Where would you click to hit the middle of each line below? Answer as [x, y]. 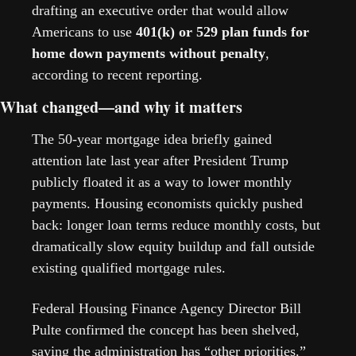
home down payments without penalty [149, 53]
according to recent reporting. [119, 74]
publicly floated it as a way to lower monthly [162, 182]
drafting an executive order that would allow [160, 10]
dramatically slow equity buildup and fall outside [173, 246]
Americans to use [84, 31]
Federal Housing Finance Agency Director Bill [166, 308]
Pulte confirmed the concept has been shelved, [166, 329]
